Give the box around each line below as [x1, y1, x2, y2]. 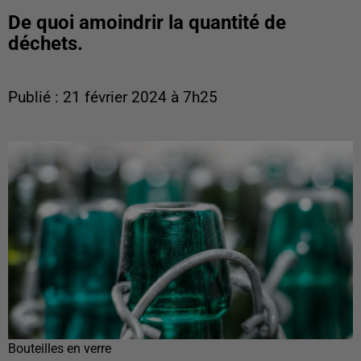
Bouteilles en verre [8, 341, 111, 357]
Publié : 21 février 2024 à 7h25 [8, 89, 218, 106]
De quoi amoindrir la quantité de [8, 11, 286, 34]
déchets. [8, 32, 83, 55]
